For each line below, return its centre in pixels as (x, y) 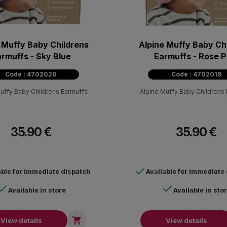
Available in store (37, 190)
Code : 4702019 (196, 74)
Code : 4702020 (31, 74)
